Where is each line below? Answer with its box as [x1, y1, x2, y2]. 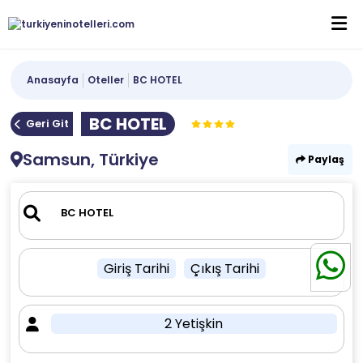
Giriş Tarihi [103, 259, 169, 278]
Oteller [88, 73, 125, 87]
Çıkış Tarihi [190, 259, 259, 278]
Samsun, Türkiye [23, 148, 160, 171]
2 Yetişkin [164, 314, 224, 333]
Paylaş [305, 152, 344, 166]
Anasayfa [27, 73, 79, 87]
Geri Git [26, 116, 70, 131]
